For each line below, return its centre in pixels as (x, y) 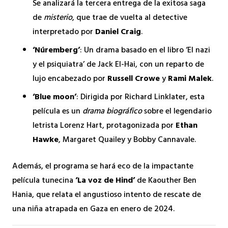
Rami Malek (190, 79)
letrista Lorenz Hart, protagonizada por (104, 126)
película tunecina (44, 181)
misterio (58, 18)
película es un (58, 112)
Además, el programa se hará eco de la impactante (103, 167)
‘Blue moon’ (54, 97)
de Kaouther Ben (166, 181)
